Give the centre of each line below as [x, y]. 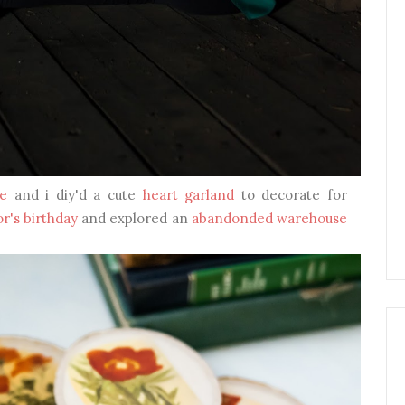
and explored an [134, 218]
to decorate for [291, 194]
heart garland [188, 194]
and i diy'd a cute [75, 194]
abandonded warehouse [269, 218]
